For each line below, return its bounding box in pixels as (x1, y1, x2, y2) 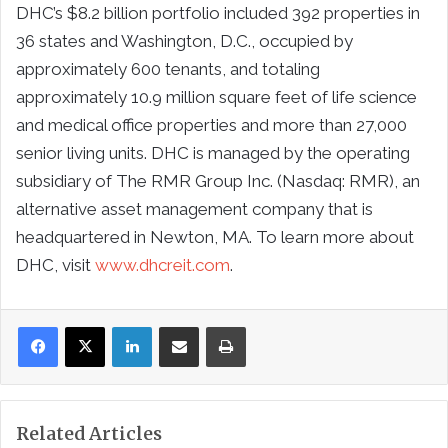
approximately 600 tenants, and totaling (16, 58, 320, 79)
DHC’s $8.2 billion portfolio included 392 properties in (16, 2, 420, 23)
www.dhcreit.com (95, 254, 230, 275)
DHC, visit (16, 254, 95, 275)
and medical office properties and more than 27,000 (16, 114, 407, 135)
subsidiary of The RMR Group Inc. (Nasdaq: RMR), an (16, 170, 420, 191)
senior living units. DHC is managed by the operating (16, 142, 410, 163)
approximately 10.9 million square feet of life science (16, 86, 417, 107)
